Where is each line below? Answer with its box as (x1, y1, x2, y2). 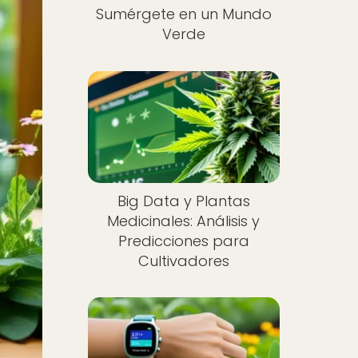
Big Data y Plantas (117, 190, 250, 211)
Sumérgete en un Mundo (95, 4, 272, 24)
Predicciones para (117, 230, 249, 251)
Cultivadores (137, 250, 229, 271)
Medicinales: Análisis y (107, 210, 261, 231)
